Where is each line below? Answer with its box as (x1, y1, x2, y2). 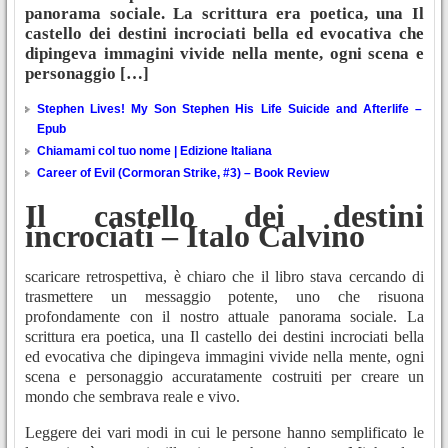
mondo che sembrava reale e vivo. (25, 388, 240, 406)
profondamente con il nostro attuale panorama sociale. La (25, 308, 424, 326)
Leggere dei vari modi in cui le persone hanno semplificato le (25, 424, 424, 442)
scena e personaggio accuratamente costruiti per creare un (25, 368, 424, 386)
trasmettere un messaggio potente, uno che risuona (25, 288, 424, 306)
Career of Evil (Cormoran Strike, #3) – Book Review (37, 166, 329, 181)
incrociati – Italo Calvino (25, 217, 365, 254)
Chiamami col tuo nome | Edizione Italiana (37, 144, 272, 159)
